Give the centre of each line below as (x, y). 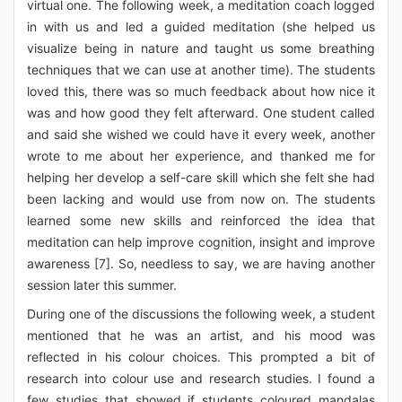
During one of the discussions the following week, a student (201, 314)
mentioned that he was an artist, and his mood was (201, 335)
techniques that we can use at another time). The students (201, 70)
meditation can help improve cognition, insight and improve (201, 242)
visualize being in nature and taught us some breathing (201, 48)
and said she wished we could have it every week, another (201, 134)
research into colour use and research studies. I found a (201, 378)
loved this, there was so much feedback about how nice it (201, 91)
